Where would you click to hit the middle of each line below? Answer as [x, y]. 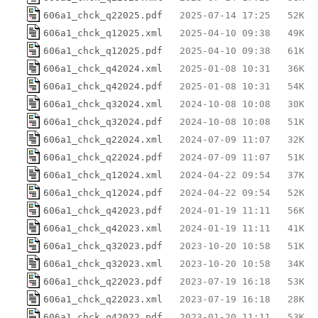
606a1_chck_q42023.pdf [103, 210]
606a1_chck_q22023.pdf [103, 281]
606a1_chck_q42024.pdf [103, 86]
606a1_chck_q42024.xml [103, 68]
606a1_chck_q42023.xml [103, 228]
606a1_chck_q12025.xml [103, 33]
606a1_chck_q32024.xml [103, 104]
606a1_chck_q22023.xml [103, 299]
